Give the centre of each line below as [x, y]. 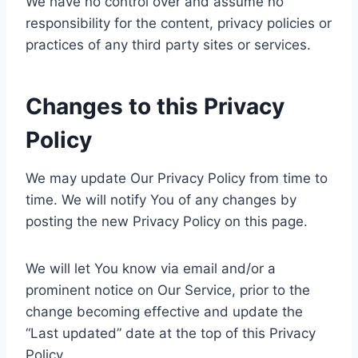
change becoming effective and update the [164, 312]
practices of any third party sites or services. [168, 45]
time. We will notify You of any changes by [161, 200]
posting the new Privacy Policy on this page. [167, 221]
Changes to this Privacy [155, 106]
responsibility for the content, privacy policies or [179, 23]
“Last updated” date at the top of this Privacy [171, 333]
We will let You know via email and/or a [151, 268]
